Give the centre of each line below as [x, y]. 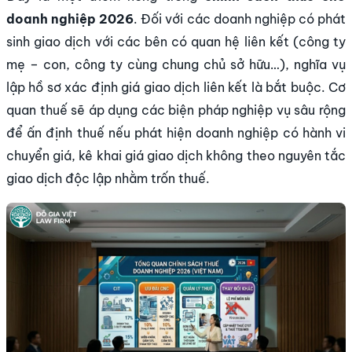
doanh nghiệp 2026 [70, 19]
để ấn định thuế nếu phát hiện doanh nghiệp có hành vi [176, 133]
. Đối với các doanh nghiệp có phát [240, 19]
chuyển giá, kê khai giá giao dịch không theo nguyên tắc [176, 156]
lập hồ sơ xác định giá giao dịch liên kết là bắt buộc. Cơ [176, 88]
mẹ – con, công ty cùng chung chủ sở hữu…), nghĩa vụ [176, 65]
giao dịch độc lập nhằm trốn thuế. [108, 179]
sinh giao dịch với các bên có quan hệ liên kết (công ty [176, 42]
